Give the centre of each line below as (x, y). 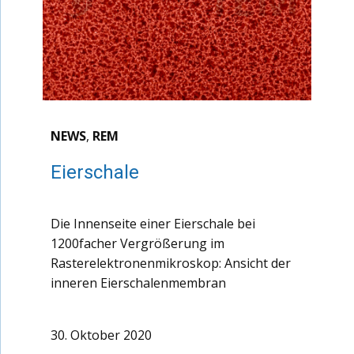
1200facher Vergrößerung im (137, 243)
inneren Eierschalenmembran (138, 283)
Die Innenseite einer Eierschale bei (153, 224)
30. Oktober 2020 (101, 335)
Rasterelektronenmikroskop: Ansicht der (171, 263)
